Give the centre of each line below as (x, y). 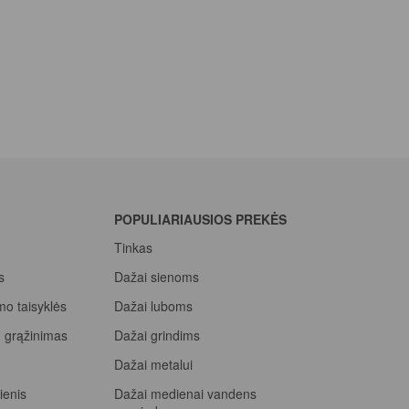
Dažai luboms (153, 306)
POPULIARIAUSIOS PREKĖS (200, 219)
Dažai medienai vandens (185, 393)
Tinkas (133, 247)
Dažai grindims (157, 335)
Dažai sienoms (156, 277)
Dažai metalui (153, 364)
